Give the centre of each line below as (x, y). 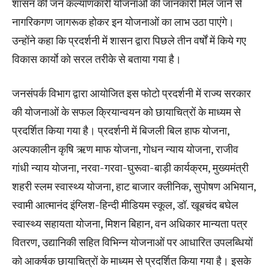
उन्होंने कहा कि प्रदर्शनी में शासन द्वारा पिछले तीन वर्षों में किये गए (129, 40)
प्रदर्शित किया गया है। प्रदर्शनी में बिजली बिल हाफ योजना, (121, 130)
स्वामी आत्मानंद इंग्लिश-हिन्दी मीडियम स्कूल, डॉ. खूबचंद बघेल (125, 204)
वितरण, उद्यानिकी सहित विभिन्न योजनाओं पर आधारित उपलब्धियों (132, 242)
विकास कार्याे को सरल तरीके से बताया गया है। (97, 59)
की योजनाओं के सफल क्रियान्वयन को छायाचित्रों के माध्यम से (126, 111)
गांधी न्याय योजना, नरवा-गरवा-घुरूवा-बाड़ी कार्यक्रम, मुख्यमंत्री (130, 167)
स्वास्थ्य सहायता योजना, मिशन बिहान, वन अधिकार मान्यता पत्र (130, 223)
